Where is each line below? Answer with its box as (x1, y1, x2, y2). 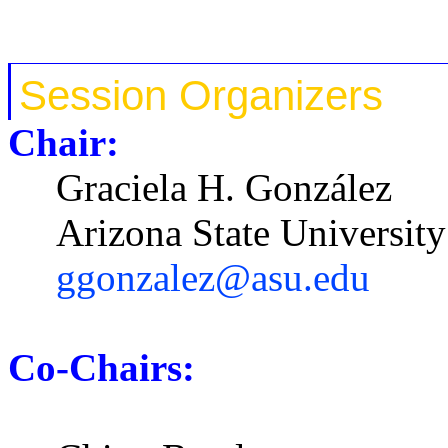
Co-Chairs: (8, 345, 195, 389)
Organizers (179, 71, 383, 119)
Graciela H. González (56, 165, 392, 209)
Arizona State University (56, 210, 446, 254)
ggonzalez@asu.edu (56, 255, 370, 299)
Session (19, 71, 179, 119)
